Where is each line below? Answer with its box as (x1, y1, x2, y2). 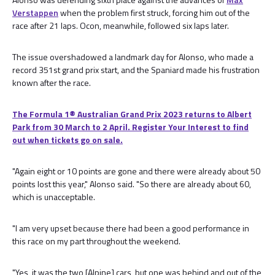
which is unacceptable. (12, 190, 95, 203)
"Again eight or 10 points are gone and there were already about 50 (12, 165, 260, 177)
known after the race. (12, 76, 91, 89)
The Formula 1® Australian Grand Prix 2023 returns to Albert (12, 107, 252, 120)
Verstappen (12, 6, 58, 19)
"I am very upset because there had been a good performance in (12, 222, 249, 234)
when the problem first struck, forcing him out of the (58, 6, 250, 19)
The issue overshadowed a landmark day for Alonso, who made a (12, 50, 254, 63)
